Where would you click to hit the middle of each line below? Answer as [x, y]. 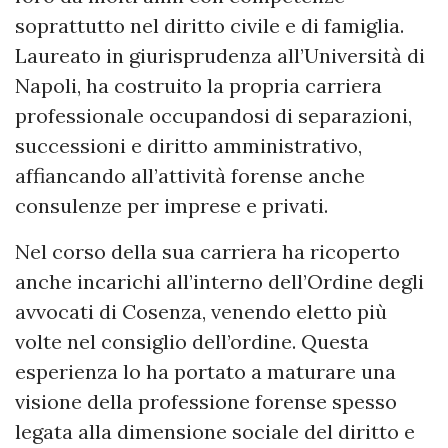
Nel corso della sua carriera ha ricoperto [207, 252]
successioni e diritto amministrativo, [188, 146]
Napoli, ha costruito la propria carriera [198, 86]
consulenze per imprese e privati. [171, 206]
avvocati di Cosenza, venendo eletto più [201, 312]
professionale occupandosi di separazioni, [213, 116]
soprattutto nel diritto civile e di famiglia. [209, 26]
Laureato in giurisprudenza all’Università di [220, 56]
